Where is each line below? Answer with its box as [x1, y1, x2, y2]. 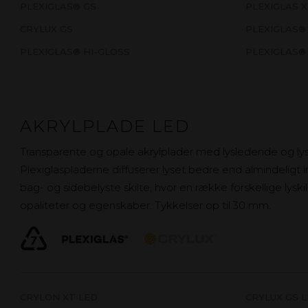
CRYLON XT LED [20, 291, 98, 302]
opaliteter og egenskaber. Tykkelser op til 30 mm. [20, 199, 272, 212]
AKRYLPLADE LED [20, 116, 190, 137]
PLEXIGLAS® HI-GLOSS [20, 46, 131, 58]
